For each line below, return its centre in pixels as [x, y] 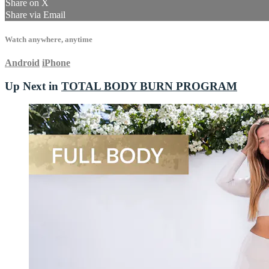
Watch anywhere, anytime [49, 39]
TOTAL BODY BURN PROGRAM [149, 86]
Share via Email [35, 15]
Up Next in [33, 86]
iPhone [56, 62]
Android [22, 62]
